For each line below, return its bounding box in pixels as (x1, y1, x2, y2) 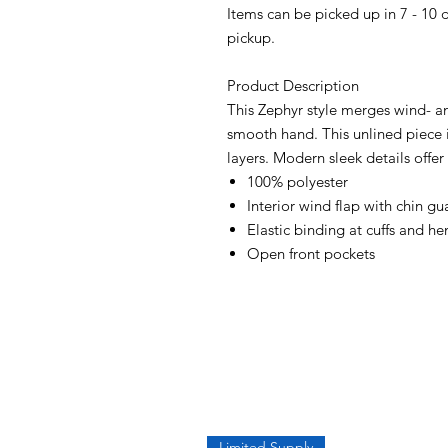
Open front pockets (247, 243, 375, 263)
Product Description (227, 75, 359, 95)
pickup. (227, 27, 275, 47)
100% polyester (247, 171, 348, 191)
